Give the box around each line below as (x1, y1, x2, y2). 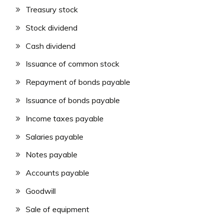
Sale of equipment (26, 204, 89, 214)
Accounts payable (26, 168, 89, 178)
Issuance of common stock (26, 59, 119, 69)
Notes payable (26, 149, 77, 160)
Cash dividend (26, 40, 75, 51)
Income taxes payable (26, 113, 104, 123)
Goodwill (26, 185, 56, 196)
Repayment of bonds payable (26, 77, 130, 87)
